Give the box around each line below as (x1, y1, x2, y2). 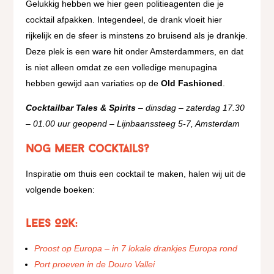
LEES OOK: (26, 218, 78, 230)
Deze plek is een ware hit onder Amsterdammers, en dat (26, 46, 244, 56)
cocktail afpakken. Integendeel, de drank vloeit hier (26, 15, 223, 24)
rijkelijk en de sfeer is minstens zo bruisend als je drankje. (26, 31, 248, 40)
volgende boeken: (26, 185, 95, 194)
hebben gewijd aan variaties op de (26, 78, 161, 88)
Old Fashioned (161, 78, 223, 88)
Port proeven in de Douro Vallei (34, 259, 155, 269)
